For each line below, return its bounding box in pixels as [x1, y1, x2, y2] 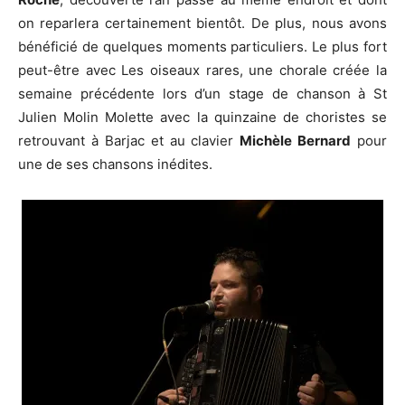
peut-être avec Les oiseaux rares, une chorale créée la [18, 61, 387, 79]
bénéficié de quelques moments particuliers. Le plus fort [18, 37, 387, 55]
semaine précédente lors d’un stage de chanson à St [18, 84, 387, 102]
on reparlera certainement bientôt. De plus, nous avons [18, 14, 387, 32]
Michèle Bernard [240, 131, 352, 149]
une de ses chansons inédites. [18, 155, 212, 173]
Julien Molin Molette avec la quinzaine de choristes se [18, 108, 387, 126]
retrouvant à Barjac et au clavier [18, 131, 240, 149]
